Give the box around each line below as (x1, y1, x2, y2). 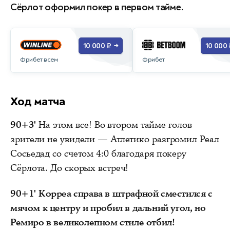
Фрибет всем (20, 55, 58, 64)
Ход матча (10, 93, 65, 109)
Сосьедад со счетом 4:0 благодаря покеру (10, 147, 187, 160)
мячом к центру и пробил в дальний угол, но (10, 201, 206, 214)
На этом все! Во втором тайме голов (38, 118, 192, 131)
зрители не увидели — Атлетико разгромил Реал (10, 132, 219, 145)
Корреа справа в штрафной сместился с (38, 187, 213, 200)
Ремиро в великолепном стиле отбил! (10, 216, 175, 228)
